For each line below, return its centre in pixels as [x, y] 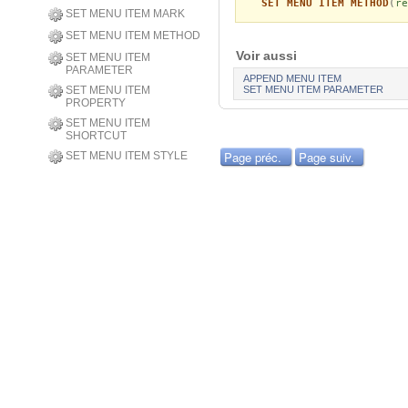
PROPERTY [96, 103]
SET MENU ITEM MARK [125, 14]
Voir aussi [270, 56]
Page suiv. [326, 158]
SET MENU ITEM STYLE [127, 156]
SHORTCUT [96, 136]
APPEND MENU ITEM [292, 79]
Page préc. [253, 158]
